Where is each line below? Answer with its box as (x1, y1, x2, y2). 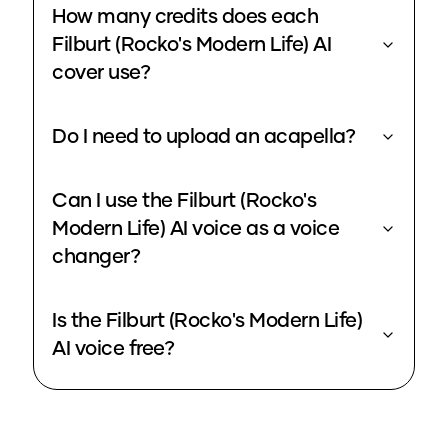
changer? (52, 247, 140, 268)
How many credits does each (52, 7, 318, 28)
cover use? (52, 63, 150, 84)
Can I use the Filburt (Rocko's (52, 191, 316, 212)
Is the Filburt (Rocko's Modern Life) (52, 311, 362, 332)
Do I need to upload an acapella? (52, 127, 355, 148)
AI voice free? (52, 339, 174, 360)
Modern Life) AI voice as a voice (52, 219, 339, 240)
